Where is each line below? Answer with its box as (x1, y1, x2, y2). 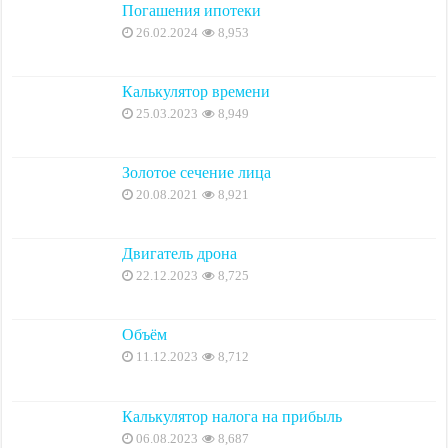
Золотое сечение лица (122, 164, 272, 182)
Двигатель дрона (122, 245, 238, 263)
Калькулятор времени (122, 82, 271, 100)
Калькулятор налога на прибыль (122, 407, 343, 425)
